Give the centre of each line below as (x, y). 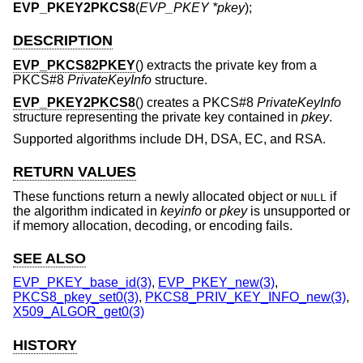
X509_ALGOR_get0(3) (79, 312)
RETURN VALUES (75, 172)
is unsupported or (299, 211)
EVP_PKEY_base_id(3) (82, 283)
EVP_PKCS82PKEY (74, 65)
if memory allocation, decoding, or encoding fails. (153, 225)
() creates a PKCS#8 (196, 102)
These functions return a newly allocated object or (157, 196)
